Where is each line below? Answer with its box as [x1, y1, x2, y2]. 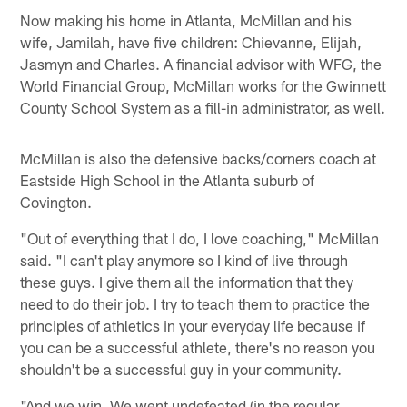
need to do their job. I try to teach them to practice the [20, 294, 371, 313]
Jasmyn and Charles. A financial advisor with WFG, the [20, 55, 382, 74]
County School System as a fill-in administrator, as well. [20, 98, 386, 117]
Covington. [20, 193, 93, 212]
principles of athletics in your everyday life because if [20, 316, 366, 335]
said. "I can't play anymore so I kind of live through [20, 251, 349, 270]
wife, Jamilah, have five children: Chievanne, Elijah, [20, 33, 362, 52]
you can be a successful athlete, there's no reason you [20, 338, 376, 357]
